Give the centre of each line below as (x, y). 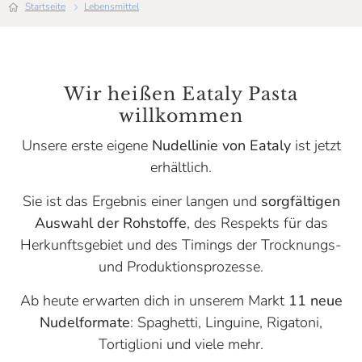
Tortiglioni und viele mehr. (181, 344)
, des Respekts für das (257, 223)
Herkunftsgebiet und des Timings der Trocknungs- (181, 245)
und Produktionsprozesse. (181, 267)
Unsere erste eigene (86, 145)
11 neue (315, 301)
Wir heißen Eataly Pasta (181, 94)
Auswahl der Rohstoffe (110, 223)
